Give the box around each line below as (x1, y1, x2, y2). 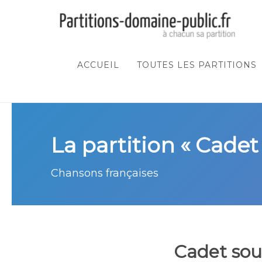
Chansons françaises (51, 167, 158, 180)
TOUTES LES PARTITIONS (137, 60, 257, 70)
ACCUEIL (77, 60, 119, 70)
